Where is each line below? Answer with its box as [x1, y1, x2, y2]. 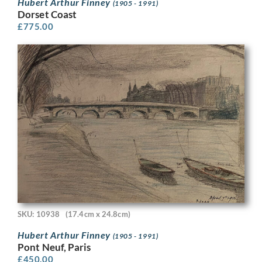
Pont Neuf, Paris [18, 240, 91, 253]
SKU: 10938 [18, 209, 60, 219]
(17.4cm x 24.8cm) [65, 209, 130, 219]
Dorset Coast [18, 8, 77, 20]
